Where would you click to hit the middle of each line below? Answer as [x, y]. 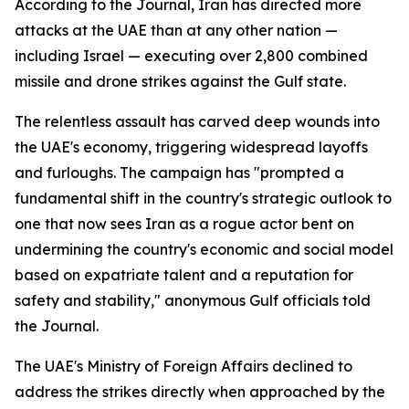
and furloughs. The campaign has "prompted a [179, 173]
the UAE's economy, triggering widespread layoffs [191, 147]
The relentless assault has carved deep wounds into [197, 121]
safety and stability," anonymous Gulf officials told [193, 300]
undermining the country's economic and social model [204, 249]
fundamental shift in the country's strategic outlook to [203, 198]
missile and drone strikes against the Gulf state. [180, 81]
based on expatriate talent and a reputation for [184, 275]
